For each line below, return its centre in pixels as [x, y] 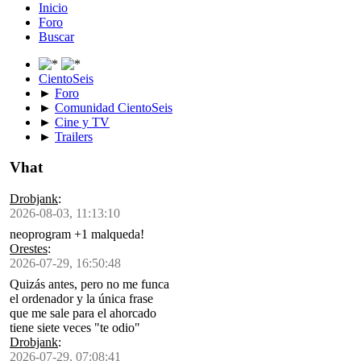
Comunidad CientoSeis [114, 107]
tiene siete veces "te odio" [75, 328]
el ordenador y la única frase [81, 299]
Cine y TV [82, 122]
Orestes [29, 249]
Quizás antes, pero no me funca [89, 284]
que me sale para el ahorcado [83, 313]
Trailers [74, 136]
